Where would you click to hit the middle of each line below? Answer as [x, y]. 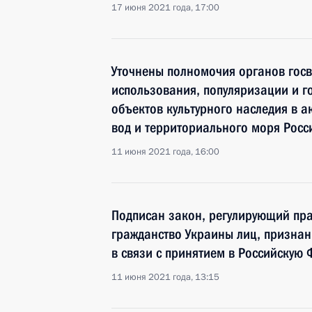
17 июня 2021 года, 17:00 [165, 8]
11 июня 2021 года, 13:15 [165, 277]
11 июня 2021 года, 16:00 [165, 152]
